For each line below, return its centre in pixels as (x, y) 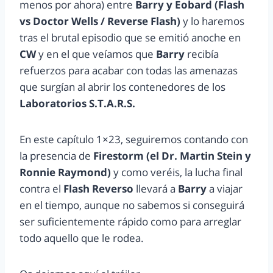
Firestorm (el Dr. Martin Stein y (172, 155)
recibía (202, 54)
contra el (41, 188)
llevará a (156, 188)
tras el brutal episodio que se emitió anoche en (130, 37)
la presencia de (56, 155)
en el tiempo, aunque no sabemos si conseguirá (132, 205)
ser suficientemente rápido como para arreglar (130, 221)
